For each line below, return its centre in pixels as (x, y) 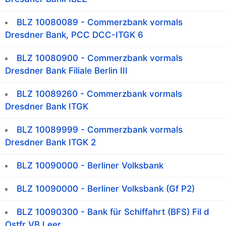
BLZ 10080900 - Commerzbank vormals (100, 58)
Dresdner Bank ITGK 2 (50, 143)
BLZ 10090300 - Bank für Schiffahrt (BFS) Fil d (113, 212)
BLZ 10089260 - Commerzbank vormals (99, 94)
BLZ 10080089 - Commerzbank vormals (100, 22)
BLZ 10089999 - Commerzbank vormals (100, 130)
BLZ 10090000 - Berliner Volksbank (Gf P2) (106, 189)
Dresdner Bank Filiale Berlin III (66, 71)
